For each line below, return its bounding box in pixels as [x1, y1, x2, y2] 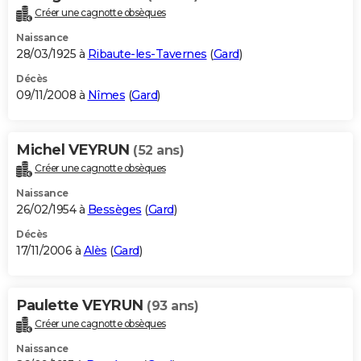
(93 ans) [147, 298, 198, 314]
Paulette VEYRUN [16, 297, 147, 315]
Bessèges [87, 202, 142, 218]
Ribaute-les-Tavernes [87, 47, 207, 62]
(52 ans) [133, 143, 184, 159]
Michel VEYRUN [16, 141, 133, 160]
